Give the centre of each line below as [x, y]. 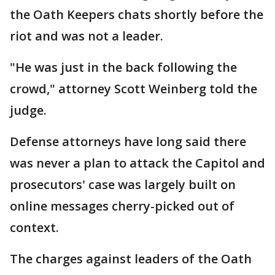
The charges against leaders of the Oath [131, 258]
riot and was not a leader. [87, 36]
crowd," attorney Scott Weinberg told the [134, 88]
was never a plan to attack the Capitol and [137, 163]
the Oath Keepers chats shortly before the [137, 14]
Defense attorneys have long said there [128, 141]
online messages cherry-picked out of [122, 206]
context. [34, 227]
